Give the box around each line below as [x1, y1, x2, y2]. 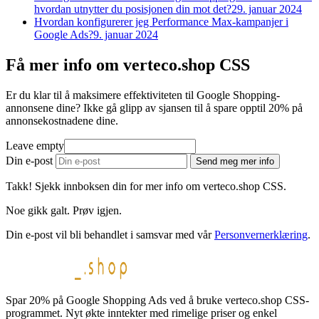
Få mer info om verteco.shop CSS [6, 56, 250, 75]
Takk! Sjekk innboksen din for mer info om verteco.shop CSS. [6, 180, 286, 193]
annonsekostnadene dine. [6, 115, 118, 127]
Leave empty [6, 140, 64, 152]
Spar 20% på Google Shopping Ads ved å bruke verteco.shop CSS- [6, 294, 309, 307]
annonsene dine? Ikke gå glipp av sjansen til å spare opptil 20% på [6, 102, 303, 115]
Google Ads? [34, 28, 93, 41]
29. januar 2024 [231, 3, 302, 16]
